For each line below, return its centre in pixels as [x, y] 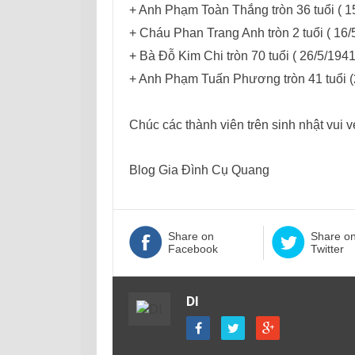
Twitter [327, 248]
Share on [191, 236]
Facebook [193, 248]
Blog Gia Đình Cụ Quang [199, 170]
